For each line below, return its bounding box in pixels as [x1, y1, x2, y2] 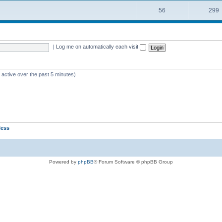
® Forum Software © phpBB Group [94, 159, 173, 165]
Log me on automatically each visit [56, 44, 140, 50]
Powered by [49, 159, 78, 165]
